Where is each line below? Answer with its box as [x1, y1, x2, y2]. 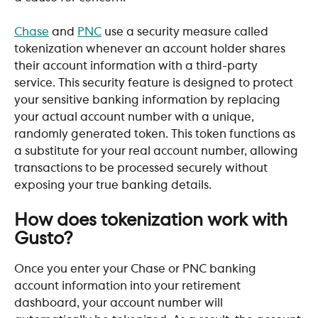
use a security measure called [102, 26, 271, 38]
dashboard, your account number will [14, 297, 226, 309]
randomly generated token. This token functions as [14, 128, 298, 141]
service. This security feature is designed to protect [14, 77, 296, 89]
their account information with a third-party [14, 60, 261, 72]
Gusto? [14, 230, 72, 248]
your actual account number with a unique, [14, 111, 257, 124]
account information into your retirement [14, 280, 246, 292]
